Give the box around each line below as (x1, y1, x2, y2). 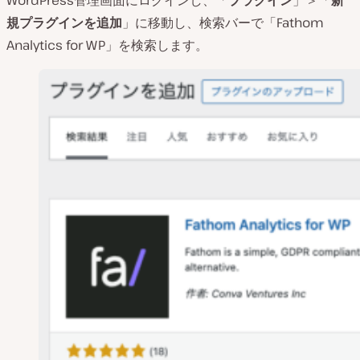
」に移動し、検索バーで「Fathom (122, 14, 324, 32)
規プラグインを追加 (6, 14, 122, 32)
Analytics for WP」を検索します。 (6, 36, 208, 55)
